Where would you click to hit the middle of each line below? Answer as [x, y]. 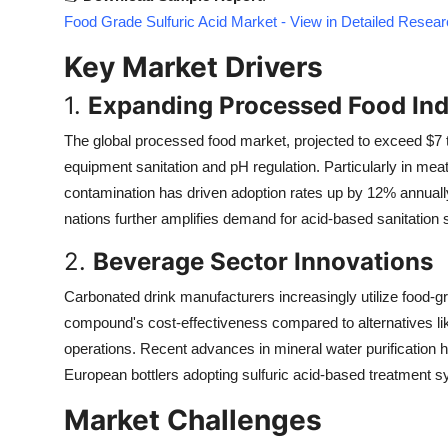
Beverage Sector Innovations [263, 261]
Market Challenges [193, 420]
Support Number [78, 115]
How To [44, 66]
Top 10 [40, 17]
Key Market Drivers [193, 67]
